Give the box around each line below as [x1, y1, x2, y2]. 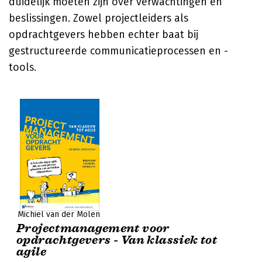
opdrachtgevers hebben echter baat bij [9, 28, 198, 41]
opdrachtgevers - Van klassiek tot [16, 233, 218, 247]
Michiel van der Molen [18, 209, 100, 219]
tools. [9, 61, 36, 74]
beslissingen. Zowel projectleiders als [9, 12, 188, 25]
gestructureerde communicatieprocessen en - [9, 44, 228, 57]
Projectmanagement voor [16, 221, 170, 236]
